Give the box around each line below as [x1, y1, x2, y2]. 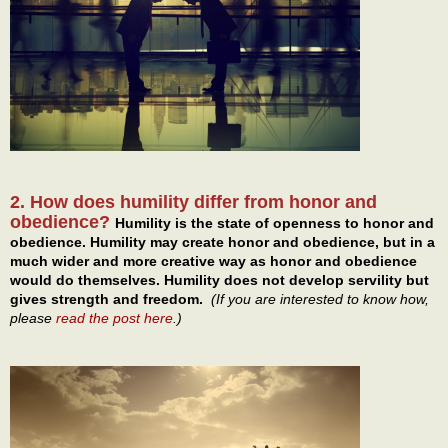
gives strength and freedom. [10, 291, 211, 308]
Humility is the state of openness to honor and [115, 215, 434, 232]
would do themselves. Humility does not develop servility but [10, 272, 429, 289]
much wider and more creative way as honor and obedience [10, 253, 417, 270]
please [10, 310, 56, 327]
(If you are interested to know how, [211, 291, 429, 308]
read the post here [56, 310, 173, 327]
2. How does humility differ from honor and [10, 192, 377, 213]
